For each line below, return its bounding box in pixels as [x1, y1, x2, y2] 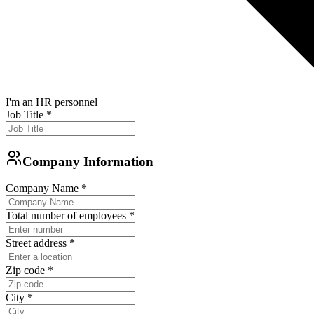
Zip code [6, 264, 45, 277]
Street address [6, 237, 67, 250]
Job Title [6, 108, 43, 121]
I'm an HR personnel [6, 95, 97, 108]
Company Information [22, 153, 153, 169]
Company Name [6, 182, 78, 195]
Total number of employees [6, 210, 126, 222]
